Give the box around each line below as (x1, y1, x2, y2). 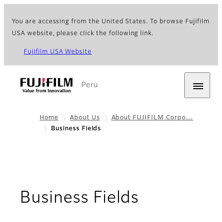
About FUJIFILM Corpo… (111, 115, 193, 121)
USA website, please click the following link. (12, 31, 154, 37)
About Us (69, 115, 100, 121)
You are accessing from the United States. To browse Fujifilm (12, 19, 210, 25)
